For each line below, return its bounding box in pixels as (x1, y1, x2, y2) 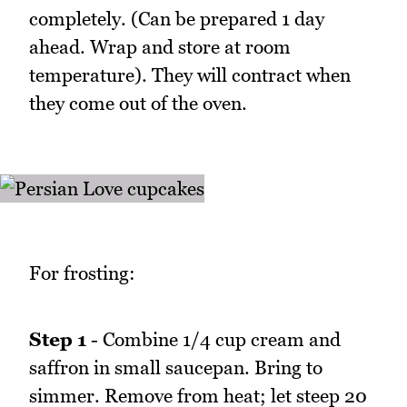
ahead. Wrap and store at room (29, 35, 291, 59)
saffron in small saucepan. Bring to (29, 355, 323, 379)
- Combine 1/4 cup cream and (86, 327, 341, 351)
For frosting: (29, 261, 135, 284)
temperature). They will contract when (29, 64, 351, 87)
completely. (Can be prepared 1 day (29, 7, 324, 31)
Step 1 (29, 327, 86, 351)
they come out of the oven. (29, 92, 247, 115)
